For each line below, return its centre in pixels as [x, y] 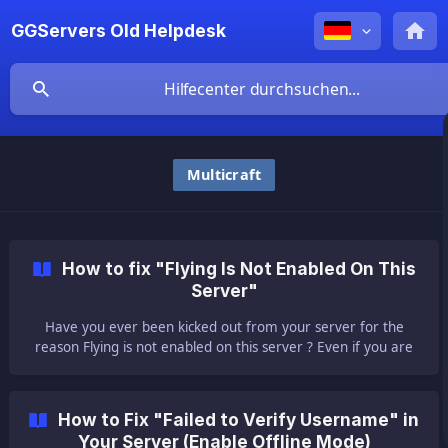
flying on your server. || [224, 387]
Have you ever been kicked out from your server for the [224, 327]
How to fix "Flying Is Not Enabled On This [238, 268]
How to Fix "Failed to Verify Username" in [238, 419]
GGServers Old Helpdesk [118, 30]
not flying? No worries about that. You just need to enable [224, 367]
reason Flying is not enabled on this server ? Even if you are [224, 347]
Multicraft [224, 174]
